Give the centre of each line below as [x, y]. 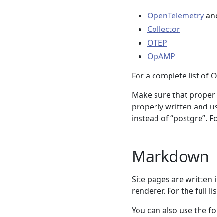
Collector [164, 29]
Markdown [170, 156]
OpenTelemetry [176, 15]
